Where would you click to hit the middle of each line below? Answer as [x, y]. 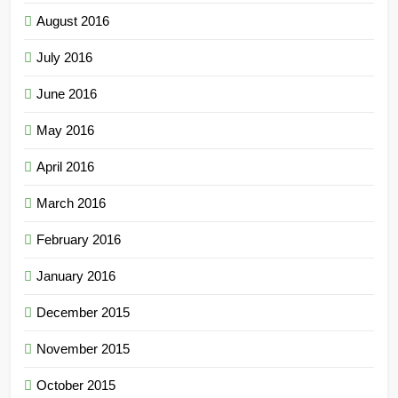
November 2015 [83, 348]
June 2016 [67, 93]
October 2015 [76, 385]
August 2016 [73, 20]
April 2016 [65, 166]
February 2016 [79, 239]
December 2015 [83, 312]
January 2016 [76, 275]
